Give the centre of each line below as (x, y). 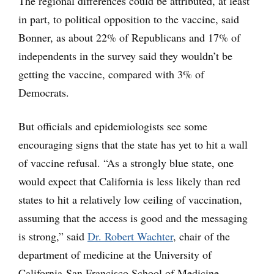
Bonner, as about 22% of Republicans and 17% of (129, 37)
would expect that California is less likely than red (129, 181)
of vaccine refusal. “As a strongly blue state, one (126, 162)
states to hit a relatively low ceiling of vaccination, (130, 199)
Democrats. (44, 92)
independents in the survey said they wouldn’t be (125, 55)
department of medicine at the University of (115, 254)
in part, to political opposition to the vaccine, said (129, 19)
